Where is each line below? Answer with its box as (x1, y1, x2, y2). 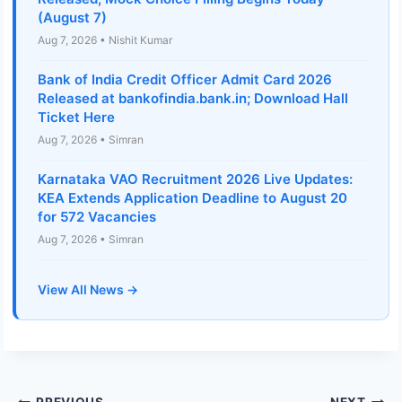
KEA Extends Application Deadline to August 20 (38, 189, 347, 207)
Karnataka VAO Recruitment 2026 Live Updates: (38, 170, 353, 188)
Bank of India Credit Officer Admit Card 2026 (38, 71, 332, 89)
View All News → (38, 282, 138, 298)
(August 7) (38, 9, 107, 27)
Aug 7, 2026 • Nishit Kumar (38, 33, 172, 48)
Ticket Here (38, 109, 115, 127)
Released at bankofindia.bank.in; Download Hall (38, 90, 348, 108)
